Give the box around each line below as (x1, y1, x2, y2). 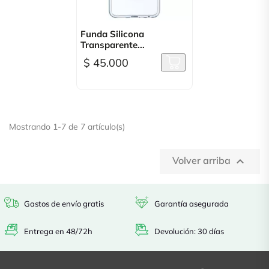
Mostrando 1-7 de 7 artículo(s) (9, 121, 125, 132)
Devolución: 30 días (154, 226, 224, 236)
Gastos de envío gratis (24, 199, 104, 208)
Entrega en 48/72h (24, 226, 92, 236)
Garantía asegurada (154, 199, 229, 208)
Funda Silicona (80, 28, 144, 40)
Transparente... (80, 39, 145, 50)
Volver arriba (172, 154, 233, 166)
